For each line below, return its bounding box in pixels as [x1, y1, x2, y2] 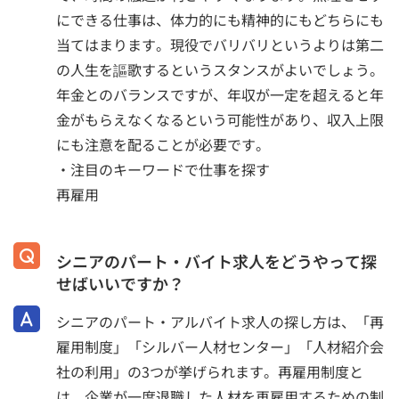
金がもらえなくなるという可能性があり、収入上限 [56, 109, 384, 131]
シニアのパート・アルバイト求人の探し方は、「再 [56, 310, 384, 332]
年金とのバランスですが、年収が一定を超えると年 [56, 84, 384, 106]
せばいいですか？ [56, 272, 184, 296]
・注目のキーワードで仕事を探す [56, 159, 270, 181]
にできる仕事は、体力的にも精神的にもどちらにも [56, 9, 384, 31]
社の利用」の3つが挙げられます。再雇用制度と [56, 360, 363, 382]
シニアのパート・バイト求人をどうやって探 [56, 249, 377, 273]
